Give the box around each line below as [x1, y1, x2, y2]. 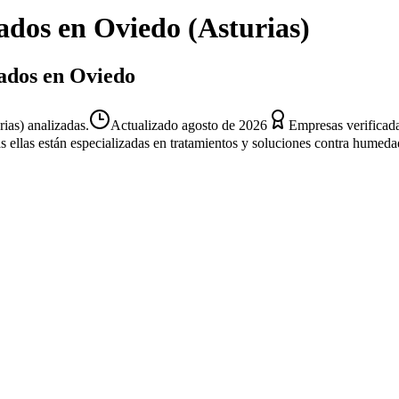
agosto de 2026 [182, 117, 267, 133]
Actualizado [110, 117, 182, 133]
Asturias [198, 12, 300, 45]
